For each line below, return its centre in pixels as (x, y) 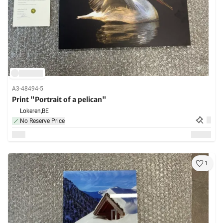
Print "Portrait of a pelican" (59, 100)
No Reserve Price (42, 121)
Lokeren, (31, 111)
